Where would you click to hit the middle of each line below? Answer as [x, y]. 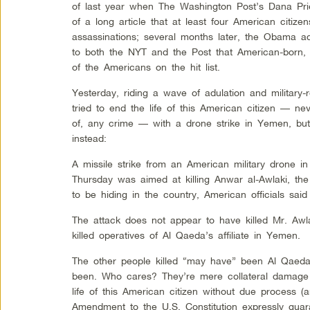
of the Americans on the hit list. [146, 67]
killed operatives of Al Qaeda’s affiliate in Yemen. [186, 235]
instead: [90, 138]
